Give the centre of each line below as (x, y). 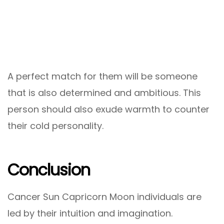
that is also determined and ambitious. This (104, 92)
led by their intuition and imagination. (90, 213)
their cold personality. (55, 125)
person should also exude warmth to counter (108, 109)
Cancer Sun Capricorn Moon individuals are (104, 196)
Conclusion (49, 170)
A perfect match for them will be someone (102, 76)
